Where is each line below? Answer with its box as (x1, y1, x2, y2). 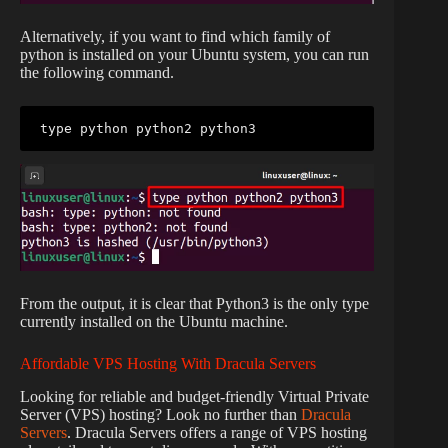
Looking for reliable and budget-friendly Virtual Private (20, 387, 369, 405)
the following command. (20, 63, 174, 81)
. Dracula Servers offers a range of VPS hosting (67, 423, 367, 441)
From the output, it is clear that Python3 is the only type (20, 294, 369, 312)
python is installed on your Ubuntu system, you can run (20, 45, 369, 63)
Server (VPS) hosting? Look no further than (20, 405, 301, 423)
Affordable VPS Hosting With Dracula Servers (20, 354, 316, 372)
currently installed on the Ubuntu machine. (20, 312, 288, 330)
